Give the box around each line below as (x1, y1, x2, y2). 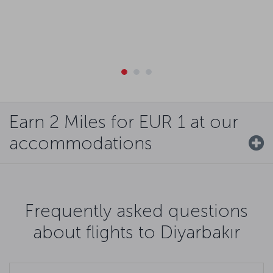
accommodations (9, 132, 152, 154)
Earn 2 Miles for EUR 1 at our (9, 110, 238, 133)
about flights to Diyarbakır (33, 221, 240, 243)
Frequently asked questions (25, 199, 248, 222)
